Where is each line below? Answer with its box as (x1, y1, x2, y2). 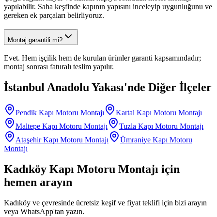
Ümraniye (120, 136, 151, 144)
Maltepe (15, 122, 40, 131)
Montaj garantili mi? (8, 36, 62, 44)
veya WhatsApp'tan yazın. (4, 207, 84, 216)
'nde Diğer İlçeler (124, 81, 212, 94)
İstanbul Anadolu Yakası (4, 81, 124, 94)
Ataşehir (15, 136, 41, 144)
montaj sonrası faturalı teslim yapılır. (4, 62, 114, 71)
